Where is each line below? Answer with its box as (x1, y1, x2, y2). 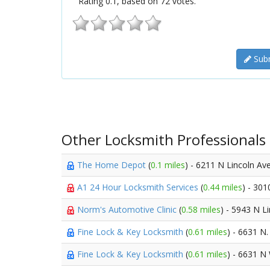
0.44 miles (203, 181, 242, 193)
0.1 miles (151, 159, 185, 171)
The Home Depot (77, 159, 148, 171)
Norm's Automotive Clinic (77, 204, 179, 215)
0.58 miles (181, 204, 221, 215)
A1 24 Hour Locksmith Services (77, 181, 201, 193)
